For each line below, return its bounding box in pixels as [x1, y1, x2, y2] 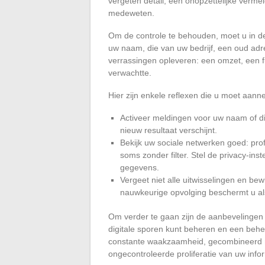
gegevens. [120, 162, 159, 172]
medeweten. [108, 8, 154, 18]
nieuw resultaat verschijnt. [120, 125, 217, 135]
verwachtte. [108, 67, 151, 77]
